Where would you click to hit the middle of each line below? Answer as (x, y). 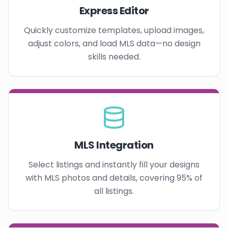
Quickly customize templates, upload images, (114, 30)
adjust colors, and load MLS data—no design (114, 43)
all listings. (114, 191)
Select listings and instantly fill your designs (114, 164)
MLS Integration (114, 145)
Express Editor (114, 10)
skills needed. (114, 56)
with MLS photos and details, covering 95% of (114, 178)
